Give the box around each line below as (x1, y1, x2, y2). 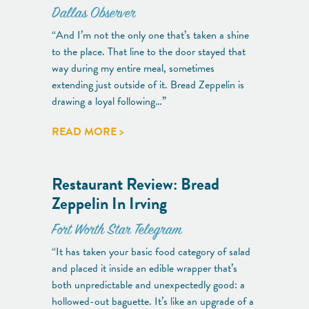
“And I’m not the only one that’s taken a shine (52, 26, 249, 43)
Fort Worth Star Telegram (52, 220, 182, 241)
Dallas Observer (52, 3, 135, 24)
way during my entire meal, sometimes (52, 59, 215, 77)
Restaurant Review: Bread (52, 171, 219, 197)
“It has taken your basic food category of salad (52, 243, 250, 260)
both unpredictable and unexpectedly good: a (52, 276, 245, 293)
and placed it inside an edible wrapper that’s (52, 259, 237, 277)
